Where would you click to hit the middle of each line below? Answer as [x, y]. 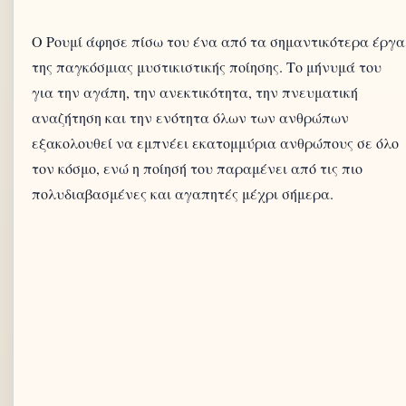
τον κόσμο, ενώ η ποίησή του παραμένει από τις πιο [197, 168]
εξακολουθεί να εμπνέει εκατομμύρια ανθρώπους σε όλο [215, 143]
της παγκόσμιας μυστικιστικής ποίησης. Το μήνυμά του [207, 67]
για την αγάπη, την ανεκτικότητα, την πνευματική [195, 92]
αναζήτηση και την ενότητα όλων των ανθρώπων [190, 117]
